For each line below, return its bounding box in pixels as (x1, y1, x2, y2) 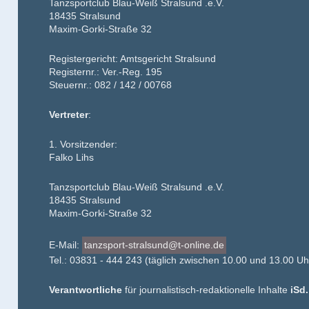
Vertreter (49, 109, 89, 120)
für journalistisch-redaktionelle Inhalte (122, 284, 291, 295)
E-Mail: (49, 239, 83, 250)
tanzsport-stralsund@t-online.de (84, 239, 225, 250)
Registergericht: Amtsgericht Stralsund (49, 53, 217, 64)
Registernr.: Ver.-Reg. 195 (49, 66, 163, 77)
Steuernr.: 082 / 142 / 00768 (49, 79, 172, 90)
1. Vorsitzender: (49, 139, 118, 150)
